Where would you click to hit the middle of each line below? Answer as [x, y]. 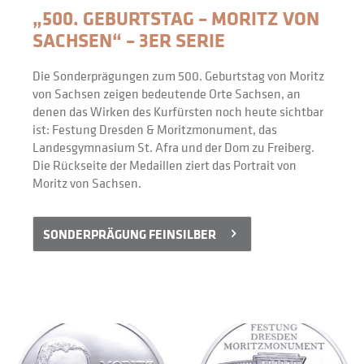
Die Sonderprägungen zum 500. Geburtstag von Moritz [178, 75]
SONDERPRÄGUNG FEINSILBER [130, 234]
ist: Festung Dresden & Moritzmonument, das [155, 129]
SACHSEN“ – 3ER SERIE [129, 39]
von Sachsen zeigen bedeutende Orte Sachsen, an [167, 93]
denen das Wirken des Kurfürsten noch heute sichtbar [178, 111]
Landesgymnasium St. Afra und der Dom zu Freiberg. [173, 147]
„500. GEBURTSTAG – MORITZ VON [176, 17]
